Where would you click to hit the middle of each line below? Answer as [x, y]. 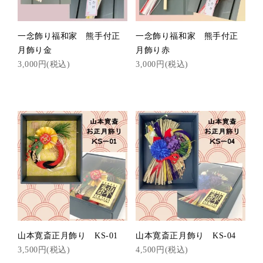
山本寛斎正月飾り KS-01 [68, 235]
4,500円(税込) [162, 249]
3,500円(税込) [44, 249]
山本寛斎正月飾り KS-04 [186, 235]
